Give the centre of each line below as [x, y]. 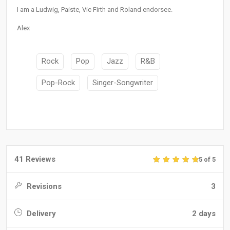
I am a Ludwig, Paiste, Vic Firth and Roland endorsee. [95, 10]
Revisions [43, 187]
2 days [204, 214]
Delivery [40, 214]
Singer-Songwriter [123, 82]
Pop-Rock [58, 82]
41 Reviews [35, 159]
